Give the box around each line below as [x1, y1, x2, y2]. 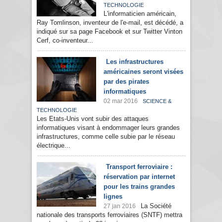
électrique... [37, 142, 70, 150]
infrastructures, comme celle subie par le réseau [37, 133, 175, 141]
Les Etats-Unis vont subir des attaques [37, 115, 149, 123]
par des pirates [104, 78, 149, 86]
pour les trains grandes [104, 183, 175, 191]
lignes [104, 193, 122, 201]
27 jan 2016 [104, 203, 136, 210]
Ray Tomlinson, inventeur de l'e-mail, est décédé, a [37, 19, 183, 27]
